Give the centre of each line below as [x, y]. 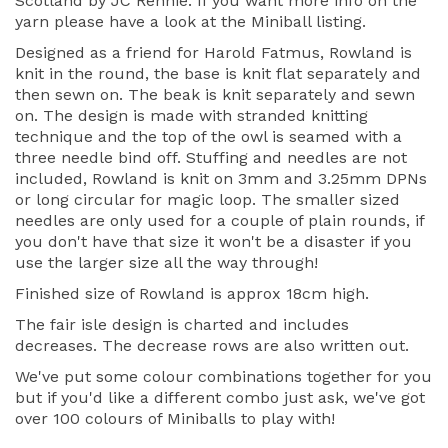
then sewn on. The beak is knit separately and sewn [215, 95]
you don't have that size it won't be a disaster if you [213, 242]
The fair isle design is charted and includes [182, 325]
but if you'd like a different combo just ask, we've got [220, 398]
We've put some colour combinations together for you [223, 377]
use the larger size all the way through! [166, 263]
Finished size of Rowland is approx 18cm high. [192, 294]
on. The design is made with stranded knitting [191, 116]
